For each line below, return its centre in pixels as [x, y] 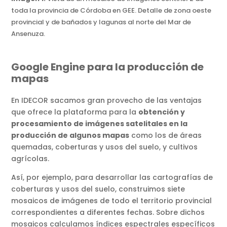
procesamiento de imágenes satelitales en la [100, 124]
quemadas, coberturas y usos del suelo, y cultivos [105, 147]
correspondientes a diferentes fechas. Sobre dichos [108, 213]
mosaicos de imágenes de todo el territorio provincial [112, 201]
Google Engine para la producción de [108, 67]
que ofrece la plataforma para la [75, 112]
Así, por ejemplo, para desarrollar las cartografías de [112, 178]
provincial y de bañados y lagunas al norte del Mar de [101, 22]
